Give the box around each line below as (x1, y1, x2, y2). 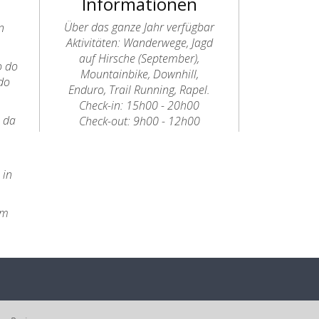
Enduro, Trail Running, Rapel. (68, 82, 211, 98)
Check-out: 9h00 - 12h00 (78, 113, 200, 129)
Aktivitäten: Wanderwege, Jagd (66, 35, 213, 51)
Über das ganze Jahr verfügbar (64, 19, 215, 35)
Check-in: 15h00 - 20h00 (79, 98, 200, 113)
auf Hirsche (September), (79, 51, 200, 66)
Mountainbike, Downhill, (80, 66, 199, 82)
